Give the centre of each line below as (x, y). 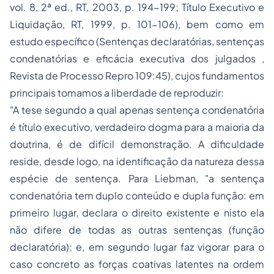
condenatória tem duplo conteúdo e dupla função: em (137, 195)
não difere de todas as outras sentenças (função (137, 230)
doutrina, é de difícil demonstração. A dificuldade (137, 144)
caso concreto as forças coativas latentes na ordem (137, 264)
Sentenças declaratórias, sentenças (182, 41)
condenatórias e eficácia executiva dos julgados (136, 58)
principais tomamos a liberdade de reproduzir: (117, 93)
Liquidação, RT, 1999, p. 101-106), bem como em (137, 24)
